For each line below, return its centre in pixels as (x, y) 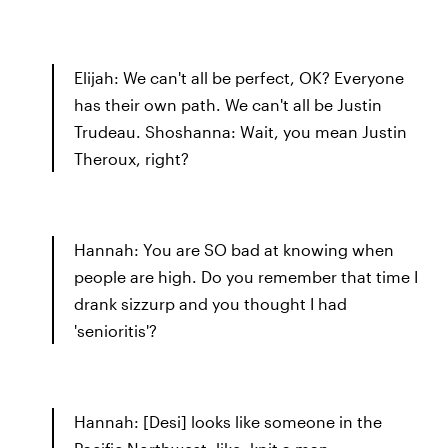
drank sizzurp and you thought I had (210, 303)
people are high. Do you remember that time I (246, 276)
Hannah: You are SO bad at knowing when (234, 249)
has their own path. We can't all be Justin (228, 104)
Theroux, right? (131, 158)
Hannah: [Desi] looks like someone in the (228, 421)
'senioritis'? (115, 330)
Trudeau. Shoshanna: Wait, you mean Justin (240, 131)
